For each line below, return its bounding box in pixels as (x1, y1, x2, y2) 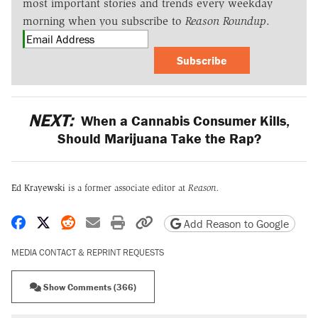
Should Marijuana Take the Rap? (57, 129, 261, 148)
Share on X (50, 212, 114, 231)
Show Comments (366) (41, 280, 136, 293)
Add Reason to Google (181, 216, 289, 231)
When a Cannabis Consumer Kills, (77, 111, 290, 130)
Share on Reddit (75, 212, 171, 231)
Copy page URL (153, 212, 243, 231)
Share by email (99, 212, 189, 231)
